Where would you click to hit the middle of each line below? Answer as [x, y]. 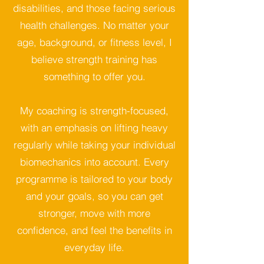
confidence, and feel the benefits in [94, 230]
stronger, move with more [94, 213]
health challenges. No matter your [94, 25]
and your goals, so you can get [94, 196]
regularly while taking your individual [94, 144]
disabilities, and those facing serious [94, 8]
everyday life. [94, 247]
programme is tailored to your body [94, 179]
